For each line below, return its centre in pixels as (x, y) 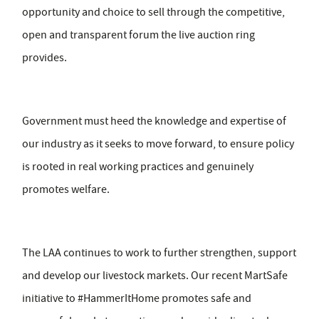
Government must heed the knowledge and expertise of (154, 121)
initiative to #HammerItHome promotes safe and (137, 299)
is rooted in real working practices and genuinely (138, 167)
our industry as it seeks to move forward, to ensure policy (158, 144)
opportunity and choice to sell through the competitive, (153, 12)
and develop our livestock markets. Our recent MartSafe (155, 276)
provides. (45, 58)
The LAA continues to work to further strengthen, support (159, 253)
